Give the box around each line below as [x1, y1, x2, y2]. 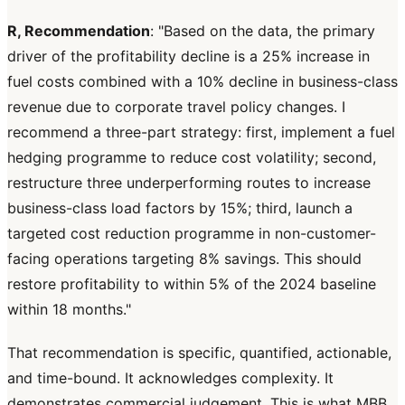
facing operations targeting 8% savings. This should [7, 250, 362, 268]
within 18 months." [7, 300, 131, 319]
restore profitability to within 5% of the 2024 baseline [7, 275, 376, 294]
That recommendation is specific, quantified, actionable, [7, 344, 391, 363]
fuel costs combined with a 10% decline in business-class [7, 72, 398, 91]
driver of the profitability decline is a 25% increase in [7, 47, 370, 66]
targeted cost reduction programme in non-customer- [7, 224, 376, 243]
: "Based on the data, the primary [150, 22, 375, 41]
